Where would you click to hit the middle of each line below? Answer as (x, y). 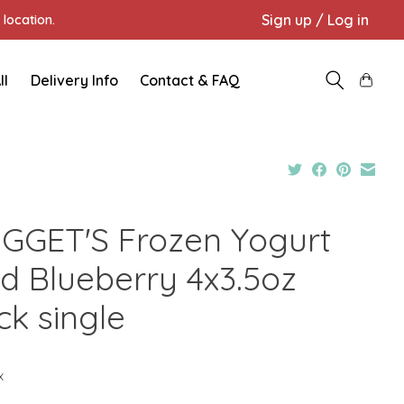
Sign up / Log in (315, 19)
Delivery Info (74, 80)
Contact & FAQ (190, 80)
